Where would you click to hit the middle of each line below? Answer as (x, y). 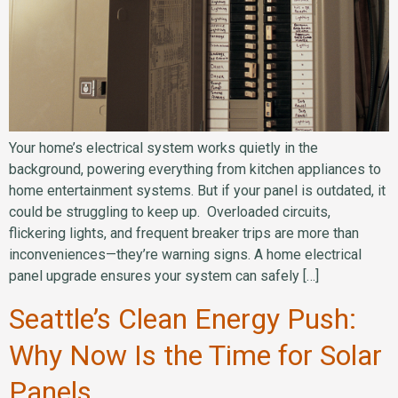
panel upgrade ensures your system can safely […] (164, 275)
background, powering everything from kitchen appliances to (195, 169)
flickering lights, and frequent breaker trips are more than (184, 233)
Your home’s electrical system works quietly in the (163, 147)
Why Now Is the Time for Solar (195, 356)
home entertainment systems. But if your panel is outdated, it (197, 190)
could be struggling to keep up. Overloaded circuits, (170, 211)
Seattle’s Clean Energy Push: (183, 319)
